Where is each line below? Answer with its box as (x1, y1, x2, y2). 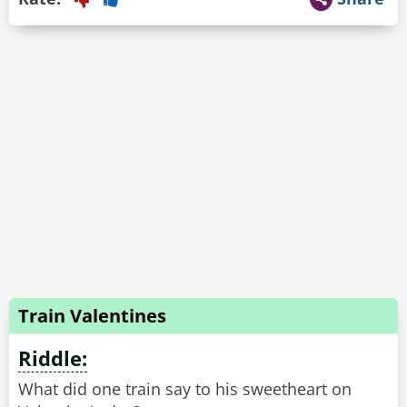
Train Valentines (18, 303, 166, 329)
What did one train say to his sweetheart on (18, 378, 352, 401)
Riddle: (18, 344, 87, 372)
